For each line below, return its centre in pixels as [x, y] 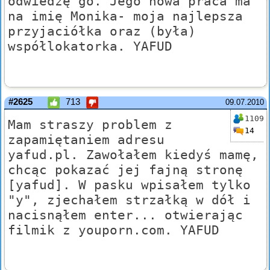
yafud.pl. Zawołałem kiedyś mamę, [133, 155]
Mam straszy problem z [90, 125]
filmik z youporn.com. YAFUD [114, 230]
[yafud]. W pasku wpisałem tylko [129, 185]
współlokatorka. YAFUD [90, 46]
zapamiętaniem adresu [86, 140]
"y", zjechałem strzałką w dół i [129, 200]
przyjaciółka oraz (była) [102, 31]
